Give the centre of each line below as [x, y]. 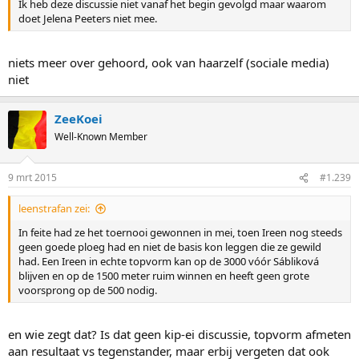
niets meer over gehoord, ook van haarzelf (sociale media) [169, 62]
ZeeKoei [79, 118]
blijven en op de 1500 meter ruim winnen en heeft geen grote [164, 276]
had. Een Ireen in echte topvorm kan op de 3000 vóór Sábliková [169, 262]
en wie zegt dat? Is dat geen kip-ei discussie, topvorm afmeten [179, 334]
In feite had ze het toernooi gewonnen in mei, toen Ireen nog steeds [180, 233]
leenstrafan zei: [54, 209]
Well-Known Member [101, 136]
